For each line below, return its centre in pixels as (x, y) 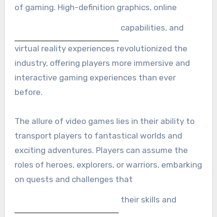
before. (28, 92)
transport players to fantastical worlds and (98, 135)
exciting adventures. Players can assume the (101, 150)
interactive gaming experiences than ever (95, 77)
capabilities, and (151, 27)
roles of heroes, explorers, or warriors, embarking (108, 164)
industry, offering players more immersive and (102, 63)
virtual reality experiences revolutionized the (101, 48)
